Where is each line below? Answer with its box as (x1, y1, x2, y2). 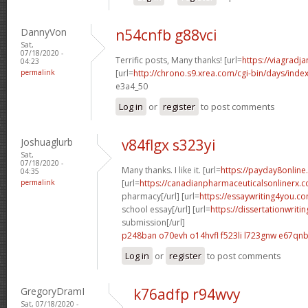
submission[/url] (122, 216, 185, 228)
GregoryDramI (21, 284, 85, 298)
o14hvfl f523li (190, 229, 242, 241)
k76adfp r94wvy (133, 284, 241, 304)
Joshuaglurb (21, 135, 73, 148)
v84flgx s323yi (122, 135, 216, 155)
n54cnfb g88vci (115, 25, 217, 45)
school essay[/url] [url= (122, 203, 210, 215)
